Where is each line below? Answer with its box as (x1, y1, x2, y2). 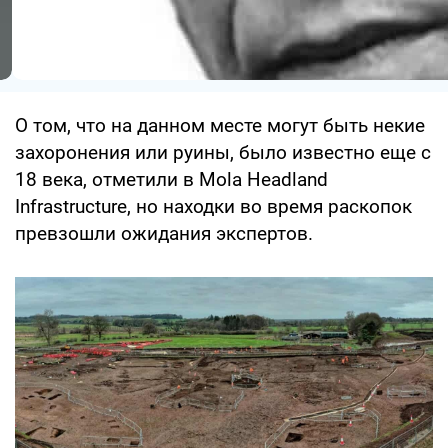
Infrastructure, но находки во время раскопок (15, 194, 412, 218)
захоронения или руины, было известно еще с (15, 140, 431, 164)
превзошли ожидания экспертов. (15, 221, 313, 245)
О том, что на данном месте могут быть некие (15, 113, 425, 137)
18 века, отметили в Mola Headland (15, 167, 328, 191)
